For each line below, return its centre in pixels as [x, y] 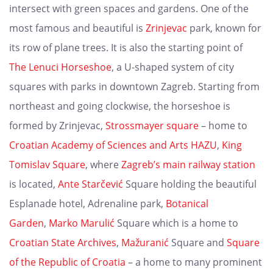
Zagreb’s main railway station [188, 165]
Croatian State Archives [63, 243]
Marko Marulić [82, 223]
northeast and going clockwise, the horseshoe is [120, 106]
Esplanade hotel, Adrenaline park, [87, 204]
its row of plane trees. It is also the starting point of [126, 48]
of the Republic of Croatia [67, 262]
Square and [198, 243]
